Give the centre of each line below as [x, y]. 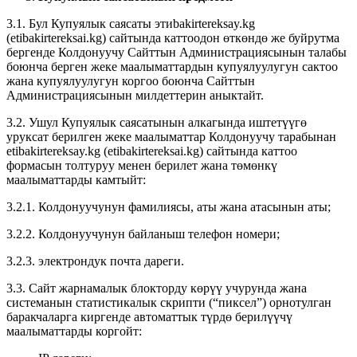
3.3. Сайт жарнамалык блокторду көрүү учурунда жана [157, 288]
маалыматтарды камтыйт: [76, 179]
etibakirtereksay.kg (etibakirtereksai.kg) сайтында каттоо [152, 151]
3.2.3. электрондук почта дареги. [95, 261]
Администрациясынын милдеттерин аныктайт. [135, 95]
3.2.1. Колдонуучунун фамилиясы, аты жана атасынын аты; [169, 206]
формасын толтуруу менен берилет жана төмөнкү [142, 165]
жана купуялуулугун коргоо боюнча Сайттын [131, 80]
